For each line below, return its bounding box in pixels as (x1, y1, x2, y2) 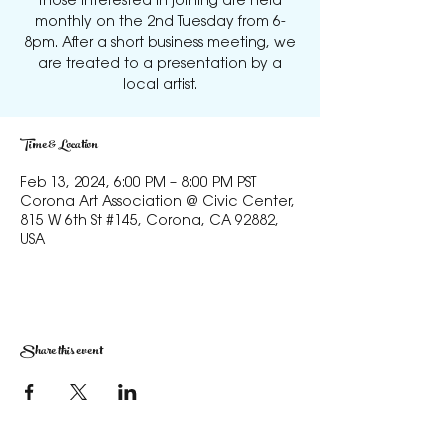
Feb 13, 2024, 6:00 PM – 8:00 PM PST (20, 177, 256, 191)
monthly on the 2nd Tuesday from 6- (34, 16, 286, 30)
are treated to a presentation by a (38, 58, 282, 72)
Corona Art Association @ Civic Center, (20, 196, 295, 210)
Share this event (20, 338, 103, 366)
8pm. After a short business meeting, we (24, 37, 296, 51)
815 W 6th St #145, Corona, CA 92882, (20, 215, 279, 229)
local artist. (123, 79, 197, 93)
